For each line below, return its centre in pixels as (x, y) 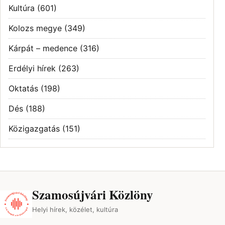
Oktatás (23, 88)
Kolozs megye (35, 28)
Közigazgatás (34, 128)
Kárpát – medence (43, 48)
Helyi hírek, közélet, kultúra (75, 209)
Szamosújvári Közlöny (93, 194)
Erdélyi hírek (32, 68)
